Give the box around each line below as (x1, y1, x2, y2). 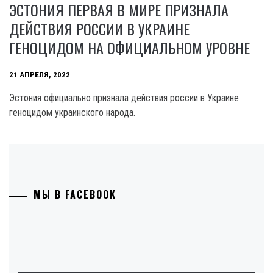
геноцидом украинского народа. (9, 107, 135, 119)
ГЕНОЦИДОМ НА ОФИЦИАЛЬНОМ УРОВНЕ (9, 37, 250, 59)
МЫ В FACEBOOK (34, 187, 116, 202)
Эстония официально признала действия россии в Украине (9, 92, 239, 104)
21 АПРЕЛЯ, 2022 (9, 70, 70, 80)
